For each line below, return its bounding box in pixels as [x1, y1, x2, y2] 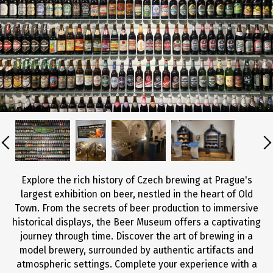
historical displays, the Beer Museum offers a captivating [12, 216, 261, 228]
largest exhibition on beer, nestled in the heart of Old [20, 188, 253, 200]
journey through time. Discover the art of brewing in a [20, 230, 253, 242]
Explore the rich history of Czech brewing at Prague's [21, 174, 252, 186]
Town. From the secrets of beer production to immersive [15, 202, 258, 214]
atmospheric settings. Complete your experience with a [16, 258, 257, 270]
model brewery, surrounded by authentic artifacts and [19, 244, 253, 256]
